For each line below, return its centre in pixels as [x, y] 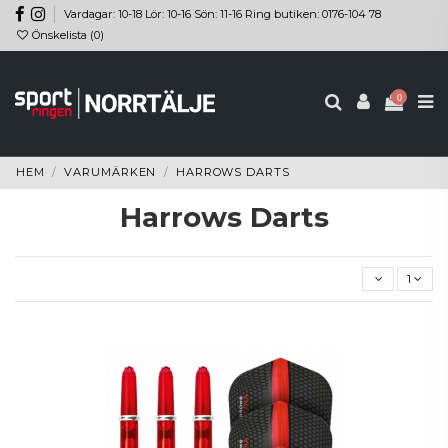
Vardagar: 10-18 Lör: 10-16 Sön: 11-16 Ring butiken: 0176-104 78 [223, 13]
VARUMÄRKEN [110, 172]
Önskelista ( [62, 35]
